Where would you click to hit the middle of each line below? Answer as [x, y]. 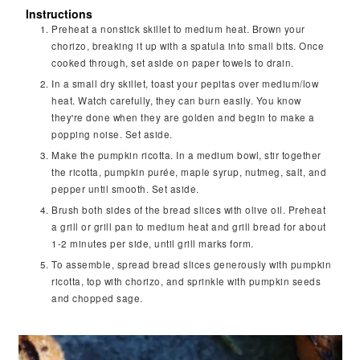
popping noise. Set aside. [112, 134]
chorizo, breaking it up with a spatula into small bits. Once [188, 46]
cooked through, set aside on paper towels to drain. [173, 63]
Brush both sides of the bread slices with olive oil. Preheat [189, 210]
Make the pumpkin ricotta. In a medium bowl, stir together [186, 155]
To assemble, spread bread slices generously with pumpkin [192, 264]
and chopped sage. [97, 298]
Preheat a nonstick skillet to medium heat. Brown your [178, 29]
